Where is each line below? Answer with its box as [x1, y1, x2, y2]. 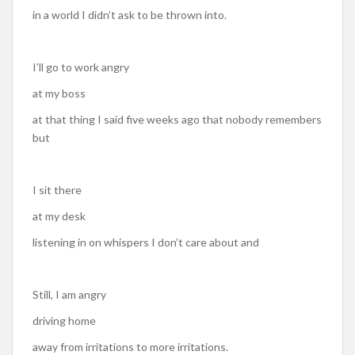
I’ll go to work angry [32, 59, 129, 74]
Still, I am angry [32, 287, 106, 301]
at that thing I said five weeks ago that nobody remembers [32, 112, 322, 126]
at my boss [32, 86, 86, 100]
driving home [32, 313, 96, 327]
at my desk [32, 208, 86, 223]
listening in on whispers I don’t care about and [32, 235, 259, 249]
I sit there [32, 182, 82, 197]
